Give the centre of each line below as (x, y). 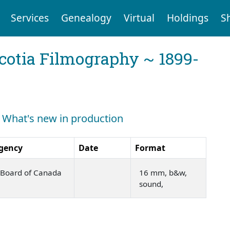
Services (30, 18)
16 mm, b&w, (163, 172)
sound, (152, 184)
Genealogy (86, 18)
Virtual (139, 18)
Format (150, 148)
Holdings (187, 18)
